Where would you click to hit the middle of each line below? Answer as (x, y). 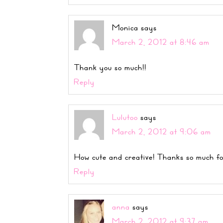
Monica (125, 27)
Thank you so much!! (110, 67)
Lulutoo (125, 117)
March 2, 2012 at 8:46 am (161, 42)
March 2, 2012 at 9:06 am (162, 131)
